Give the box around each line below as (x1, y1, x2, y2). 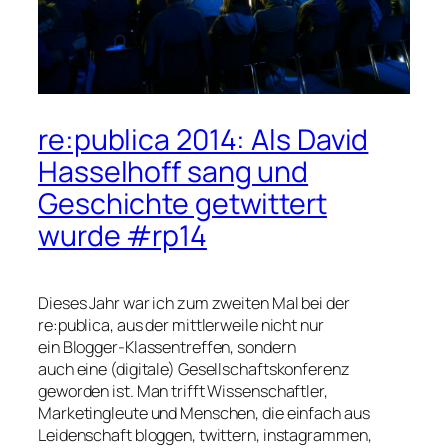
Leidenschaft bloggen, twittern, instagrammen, (38, 423, 372, 446)
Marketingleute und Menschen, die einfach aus (38, 401, 370, 424)
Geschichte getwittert (38, 184, 327, 224)
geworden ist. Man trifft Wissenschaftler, (38, 379, 328, 402)
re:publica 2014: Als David (38, 120, 369, 160)
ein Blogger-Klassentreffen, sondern (38, 335, 296, 358)
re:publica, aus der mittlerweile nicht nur (38, 313, 324, 336)
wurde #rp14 (38, 216, 207, 256)
